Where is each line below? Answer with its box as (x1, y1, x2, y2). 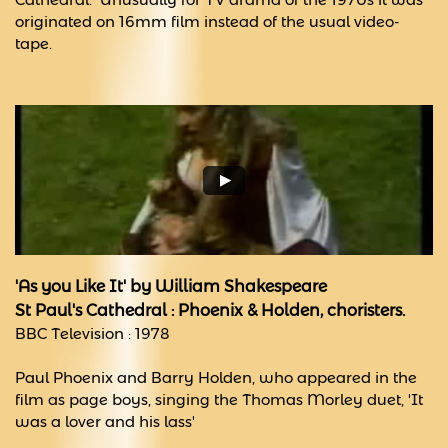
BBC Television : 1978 (15, 324, 170, 343)
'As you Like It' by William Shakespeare (15, 277, 327, 296)
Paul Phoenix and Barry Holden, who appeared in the (15, 368, 417, 387)
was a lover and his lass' (15, 412, 195, 431)
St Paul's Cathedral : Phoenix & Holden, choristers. (15, 301, 405, 320)
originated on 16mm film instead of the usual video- (15, 12, 399, 31)
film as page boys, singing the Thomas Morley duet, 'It (15, 390, 423, 409)
